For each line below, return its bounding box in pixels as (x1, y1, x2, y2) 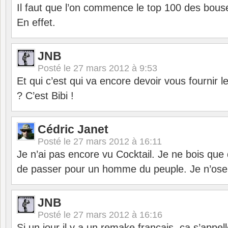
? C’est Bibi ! (17, 90, 74, 101)
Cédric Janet (38, 123, 108, 136)
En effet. (17, 17, 55, 28)
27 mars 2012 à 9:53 (73, 63, 157, 73)
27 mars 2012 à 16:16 (73, 210, 162, 220)
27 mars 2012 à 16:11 (73, 136, 162, 147)
